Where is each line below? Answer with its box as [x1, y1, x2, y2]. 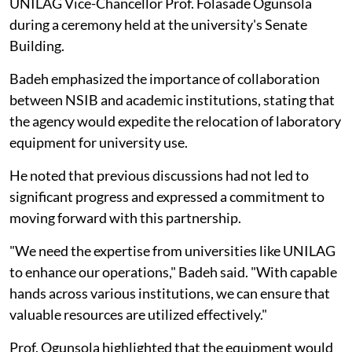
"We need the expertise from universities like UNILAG [9, 241, 335, 259]
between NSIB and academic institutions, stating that [9, 90, 335, 108]
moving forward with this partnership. [9, 208, 241, 226]
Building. [9, 36, 64, 54]
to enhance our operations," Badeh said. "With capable [9, 262, 337, 280]
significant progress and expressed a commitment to [9, 187, 324, 205]
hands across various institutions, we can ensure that [9, 284, 330, 302]
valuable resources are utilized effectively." [9, 305, 267, 323]
